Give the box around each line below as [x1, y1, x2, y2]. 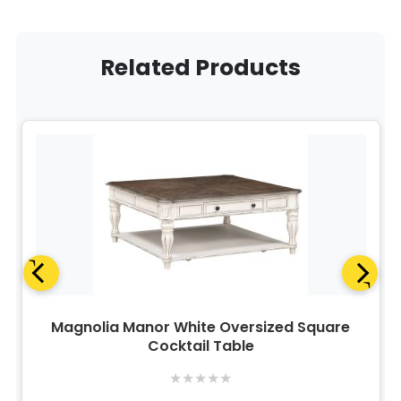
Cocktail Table [147, 336, 254, 357]
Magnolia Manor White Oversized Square [51, 317, 351, 338]
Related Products [100, 52, 301, 84]
